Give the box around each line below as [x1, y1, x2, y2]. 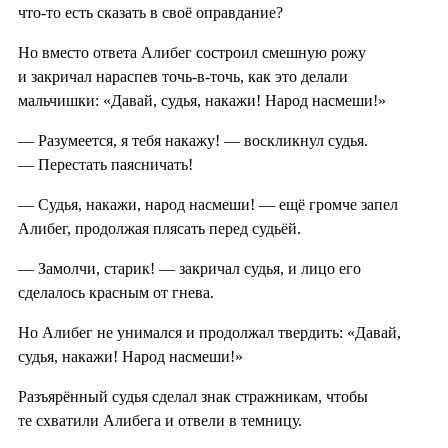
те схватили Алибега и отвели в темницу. [18, 412, 302, 430]
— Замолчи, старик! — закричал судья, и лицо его [18, 260, 361, 278]
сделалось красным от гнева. [18, 284, 214, 302]
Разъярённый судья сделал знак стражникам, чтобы [18, 388, 368, 406]
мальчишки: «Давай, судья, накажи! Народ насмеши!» [18, 92, 386, 110]
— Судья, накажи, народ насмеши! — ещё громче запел [18, 196, 398, 214]
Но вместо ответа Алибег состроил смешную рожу [18, 44, 366, 62]
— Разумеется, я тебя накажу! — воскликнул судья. [18, 132, 368, 150]
